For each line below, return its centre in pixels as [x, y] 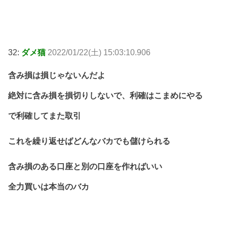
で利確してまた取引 [45, 116]
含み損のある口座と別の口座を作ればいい [85, 166]
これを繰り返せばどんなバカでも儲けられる [89, 141]
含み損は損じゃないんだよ [57, 75]
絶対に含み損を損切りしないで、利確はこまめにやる [105, 96]
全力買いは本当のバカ [49, 186]
